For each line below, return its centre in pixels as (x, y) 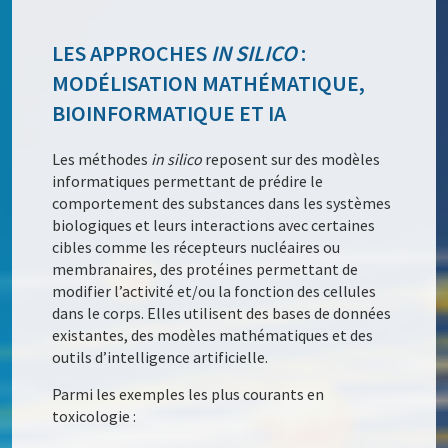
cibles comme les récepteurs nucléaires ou (196, 247)
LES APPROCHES (132, 53)
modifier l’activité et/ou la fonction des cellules (214, 291)
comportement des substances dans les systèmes (222, 203)
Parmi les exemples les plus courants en (188, 394)
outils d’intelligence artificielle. (160, 357)
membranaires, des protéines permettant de (205, 269)
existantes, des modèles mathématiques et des (213, 335)
